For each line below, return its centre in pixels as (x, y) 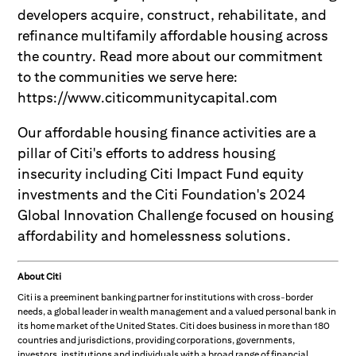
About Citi (40, 276)
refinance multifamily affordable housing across (173, 35)
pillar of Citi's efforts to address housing (147, 153)
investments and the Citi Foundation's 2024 (162, 194)
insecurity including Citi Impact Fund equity (161, 173)
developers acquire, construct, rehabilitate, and (172, 14)
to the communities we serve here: (128, 76)
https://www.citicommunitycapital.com (148, 97)
